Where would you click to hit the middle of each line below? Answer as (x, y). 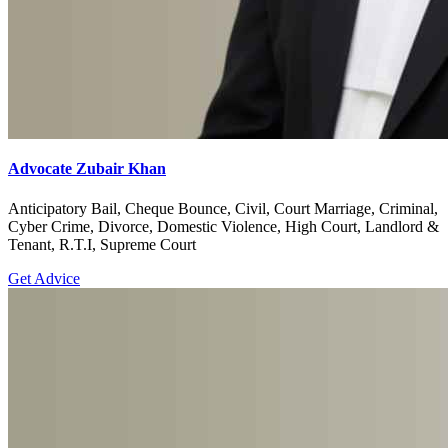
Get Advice (44, 278)
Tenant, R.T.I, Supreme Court (102, 244)
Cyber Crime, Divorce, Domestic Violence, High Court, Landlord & (223, 226)
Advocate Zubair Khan (87, 169)
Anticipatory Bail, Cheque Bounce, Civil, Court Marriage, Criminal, (223, 208)
